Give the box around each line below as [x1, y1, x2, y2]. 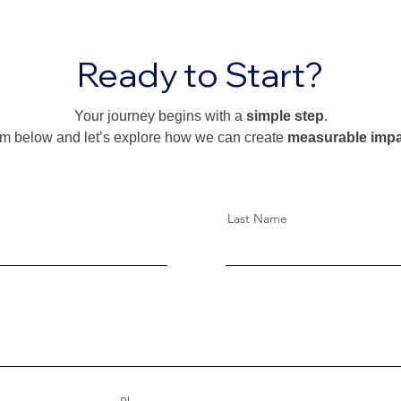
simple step [246, 108, 324, 124]
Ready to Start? [77, 53, 323, 96]
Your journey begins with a [74, 108, 246, 124]
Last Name [227, 210, 287, 226]
